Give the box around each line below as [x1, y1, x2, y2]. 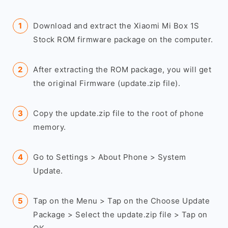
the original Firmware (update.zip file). [33, 78, 180, 88]
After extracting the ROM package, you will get [33, 65, 211, 74]
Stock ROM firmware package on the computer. [33, 35, 213, 44]
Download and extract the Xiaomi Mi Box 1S [33, 21, 199, 31]
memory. [33, 122, 66, 132]
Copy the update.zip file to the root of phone [33, 108, 204, 118]
